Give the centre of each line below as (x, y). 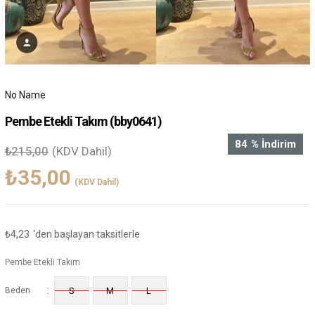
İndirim (278, 144)
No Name (25, 95)
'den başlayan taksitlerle (86, 234)
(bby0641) (135, 121)
